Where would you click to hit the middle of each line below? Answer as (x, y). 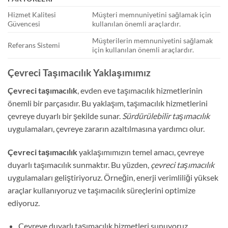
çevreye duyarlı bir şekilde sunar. (65, 116)
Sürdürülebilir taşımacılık (166, 116)
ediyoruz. (24, 203)
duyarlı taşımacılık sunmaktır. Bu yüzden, (79, 164)
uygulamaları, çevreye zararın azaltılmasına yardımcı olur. (106, 128)
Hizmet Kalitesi (32, 15)
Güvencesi (24, 24)
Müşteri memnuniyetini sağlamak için (152, 15)
